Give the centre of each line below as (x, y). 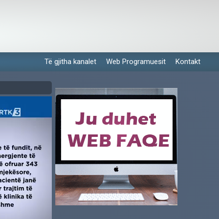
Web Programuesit (136, 62)
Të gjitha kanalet (70, 62)
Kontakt (188, 62)
